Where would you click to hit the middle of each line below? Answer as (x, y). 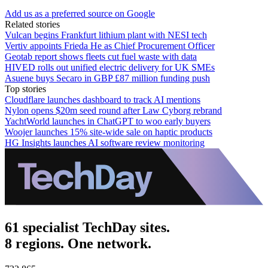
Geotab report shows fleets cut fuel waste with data (101, 56)
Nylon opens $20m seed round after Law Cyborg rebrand (113, 110)
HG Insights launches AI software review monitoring (105, 142)
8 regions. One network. (78, 243)
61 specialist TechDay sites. (87, 227)
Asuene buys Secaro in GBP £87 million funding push (107, 78)
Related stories (32, 24)
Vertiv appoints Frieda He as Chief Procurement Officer (110, 45)
